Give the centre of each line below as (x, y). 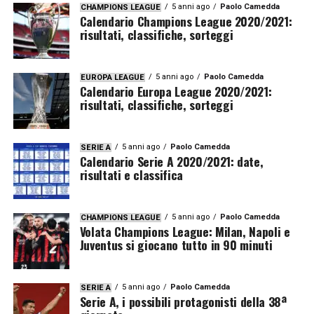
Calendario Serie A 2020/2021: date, (171, 161)
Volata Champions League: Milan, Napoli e (185, 231)
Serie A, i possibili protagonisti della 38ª (183, 301)
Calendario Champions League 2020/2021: (186, 21)
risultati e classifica (131, 175)
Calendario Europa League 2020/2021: (176, 91)
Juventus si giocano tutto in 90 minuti (176, 245)
